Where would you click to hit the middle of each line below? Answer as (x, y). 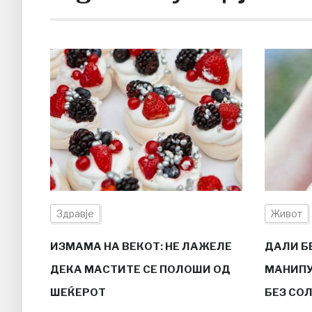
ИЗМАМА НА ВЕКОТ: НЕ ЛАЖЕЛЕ (141, 246)
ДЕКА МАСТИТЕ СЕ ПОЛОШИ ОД (140, 269)
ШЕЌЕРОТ (78, 292)
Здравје (75, 213)
